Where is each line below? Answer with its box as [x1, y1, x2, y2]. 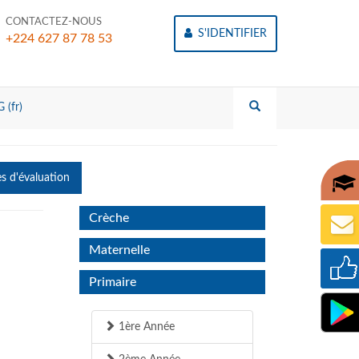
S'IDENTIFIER [195, 28, 267, 39]
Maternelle [88, 244, 150, 256]
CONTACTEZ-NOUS [6, 17, 102, 27]
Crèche [88, 212, 129, 224]
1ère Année [115, 321, 175, 333]
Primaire [88, 276, 136, 288]
